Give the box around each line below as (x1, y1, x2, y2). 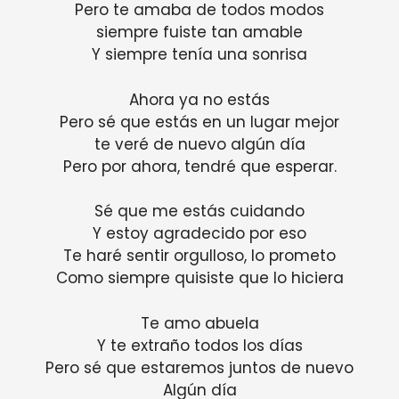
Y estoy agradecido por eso (93, 223, 306, 245)
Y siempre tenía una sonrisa (92, 44, 307, 66)
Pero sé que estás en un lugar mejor (60, 110, 339, 133)
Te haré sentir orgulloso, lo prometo (63, 245, 336, 267)
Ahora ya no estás (129, 88, 270, 110)
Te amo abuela (140, 312, 259, 334)
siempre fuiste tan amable (96, 21, 303, 44)
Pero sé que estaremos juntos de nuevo (45, 356, 354, 379)
